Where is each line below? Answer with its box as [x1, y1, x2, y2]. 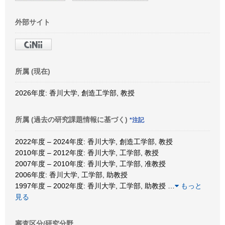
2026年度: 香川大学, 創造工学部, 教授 [15, 88, 135, 97]
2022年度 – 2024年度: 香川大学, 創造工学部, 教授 [15, 137, 173, 146]
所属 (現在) [15, 67, 50, 75]
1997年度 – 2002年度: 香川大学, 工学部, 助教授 [15, 181, 168, 190]
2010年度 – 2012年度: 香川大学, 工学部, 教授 [15, 148, 159, 157]
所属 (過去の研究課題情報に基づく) [15, 115, 130, 124]
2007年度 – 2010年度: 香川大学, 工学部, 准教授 [15, 159, 166, 168]
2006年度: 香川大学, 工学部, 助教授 [15, 170, 128, 179]
